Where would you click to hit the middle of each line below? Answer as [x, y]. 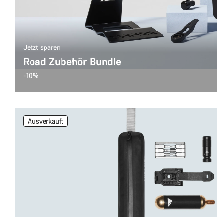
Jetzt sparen [42, 47]
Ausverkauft [46, 121]
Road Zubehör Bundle [72, 61]
